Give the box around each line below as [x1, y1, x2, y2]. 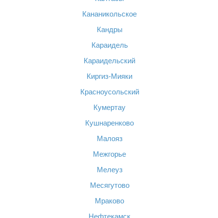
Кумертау [93, 103, 126, 111]
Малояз [96, 134, 123, 143]
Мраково [95, 197, 124, 205]
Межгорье [93, 150, 126, 158]
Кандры [96, 25, 123, 34]
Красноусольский [80, 88, 139, 96]
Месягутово [90, 181, 129, 189]
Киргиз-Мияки [87, 72, 132, 80]
